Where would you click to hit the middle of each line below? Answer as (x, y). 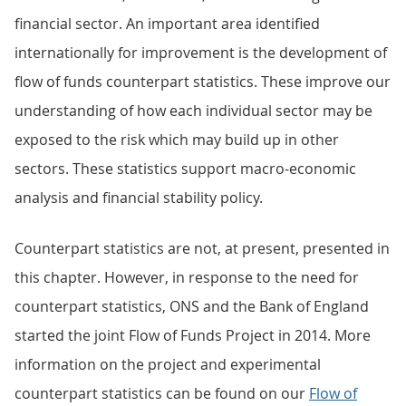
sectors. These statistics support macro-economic (185, 169)
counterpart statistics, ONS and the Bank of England (192, 306)
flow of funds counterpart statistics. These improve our (203, 82)
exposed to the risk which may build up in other (177, 140)
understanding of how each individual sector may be (193, 111)
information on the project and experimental (168, 364)
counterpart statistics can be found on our (162, 393)
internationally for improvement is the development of (201, 53)
